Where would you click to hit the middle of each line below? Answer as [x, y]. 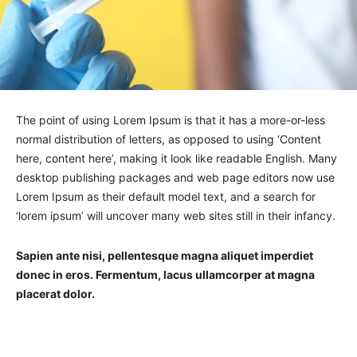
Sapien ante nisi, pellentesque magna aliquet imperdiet [165, 255]
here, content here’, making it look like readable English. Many [177, 158]
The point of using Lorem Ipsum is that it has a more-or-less [171, 120]
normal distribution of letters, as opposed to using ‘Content [169, 139]
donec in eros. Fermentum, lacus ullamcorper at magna [165, 274]
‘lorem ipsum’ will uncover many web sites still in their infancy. [177, 215]
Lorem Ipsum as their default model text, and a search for [166, 196]
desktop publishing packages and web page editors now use [175, 177]
